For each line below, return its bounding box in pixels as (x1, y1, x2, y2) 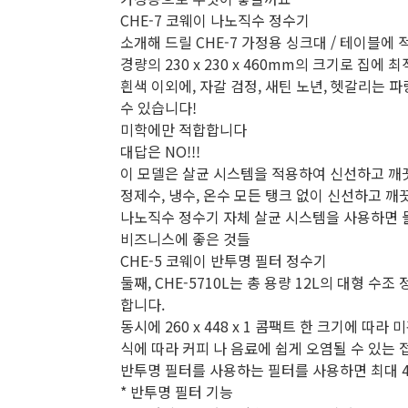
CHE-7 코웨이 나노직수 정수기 (120, 9, 310, 31)
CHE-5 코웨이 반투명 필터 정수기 (120, 250, 327, 271)
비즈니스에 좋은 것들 (120, 228, 250, 250)
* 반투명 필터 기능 (120, 381, 233, 403)
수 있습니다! (120, 97, 197, 118)
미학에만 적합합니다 (120, 118, 247, 140)
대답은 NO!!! (120, 140, 200, 162)
